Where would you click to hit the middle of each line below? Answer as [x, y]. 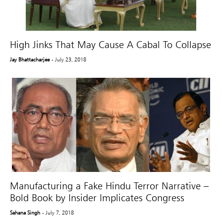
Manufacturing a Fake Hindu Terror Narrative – [109, 186]
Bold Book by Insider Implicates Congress [97, 197]
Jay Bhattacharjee [30, 59]
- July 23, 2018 [69, 59]
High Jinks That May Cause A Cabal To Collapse [111, 44]
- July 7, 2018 [58, 212]
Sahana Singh [25, 212]
